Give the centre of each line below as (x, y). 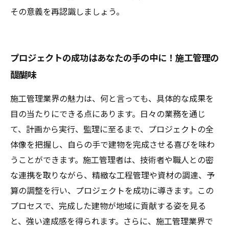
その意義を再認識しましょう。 (67, 12)
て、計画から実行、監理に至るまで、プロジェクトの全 (112, 130)
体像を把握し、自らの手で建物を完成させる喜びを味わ (112, 145)
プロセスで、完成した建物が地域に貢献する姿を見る (108, 206)
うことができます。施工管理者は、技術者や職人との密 (112, 160)
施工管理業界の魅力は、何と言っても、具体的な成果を (112, 99)
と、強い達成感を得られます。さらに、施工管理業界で (112, 222)
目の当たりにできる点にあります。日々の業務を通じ (108, 114)
